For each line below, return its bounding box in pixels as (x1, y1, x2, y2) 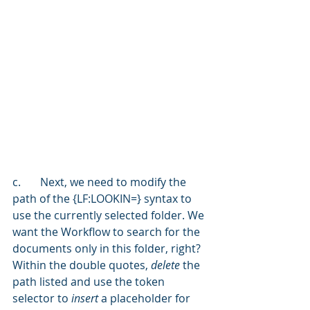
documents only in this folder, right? (12, 241, 203, 257)
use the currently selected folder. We (12, 208, 207, 224)
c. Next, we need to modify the (12, 174, 21, 190)
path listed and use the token (12, 274, 167, 290)
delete (151, 257, 183, 273)
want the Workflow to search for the (12, 224, 203, 240)
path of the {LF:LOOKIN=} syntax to (12, 191, 194, 207)
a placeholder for (101, 291, 193, 307)
